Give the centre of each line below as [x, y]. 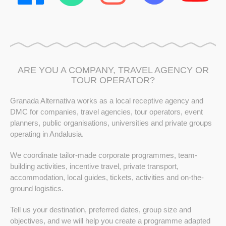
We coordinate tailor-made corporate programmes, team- [104, 155]
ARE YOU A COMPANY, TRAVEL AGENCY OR [113, 70]
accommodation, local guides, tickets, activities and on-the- [107, 177]
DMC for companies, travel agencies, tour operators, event [106, 112]
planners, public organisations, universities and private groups [111, 123]
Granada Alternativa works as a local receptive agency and [107, 101]
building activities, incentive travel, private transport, [94, 166]
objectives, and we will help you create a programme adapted [110, 221]
